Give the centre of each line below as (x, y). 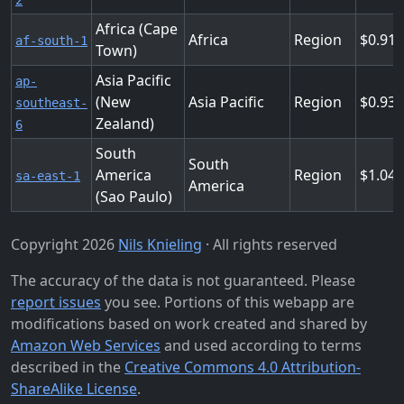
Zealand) (125, 124)
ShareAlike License (74, 389)
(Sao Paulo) (134, 197)
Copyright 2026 (64, 244)
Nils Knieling (160, 244)
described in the (68, 367)
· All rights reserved (270, 244)
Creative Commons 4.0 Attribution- (243, 367)
